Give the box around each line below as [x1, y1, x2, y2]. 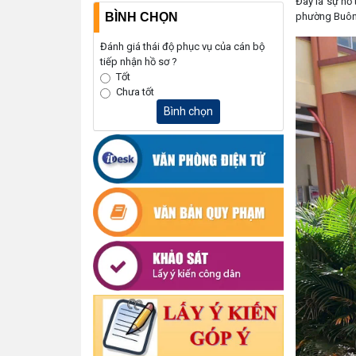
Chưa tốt [116, 85, 154, 98]
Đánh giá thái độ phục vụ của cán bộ [100, 40, 265, 52]
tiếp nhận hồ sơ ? [100, 55, 177, 68]
